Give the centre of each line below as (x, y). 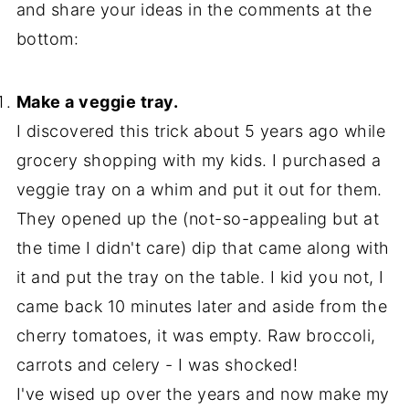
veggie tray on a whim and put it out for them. (199, 189)
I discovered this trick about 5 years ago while (201, 131)
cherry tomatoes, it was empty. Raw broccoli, (196, 336)
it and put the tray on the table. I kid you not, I (200, 277)
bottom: (47, 39)
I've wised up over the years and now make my (203, 394)
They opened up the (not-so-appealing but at (198, 219)
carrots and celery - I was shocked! (157, 365)
